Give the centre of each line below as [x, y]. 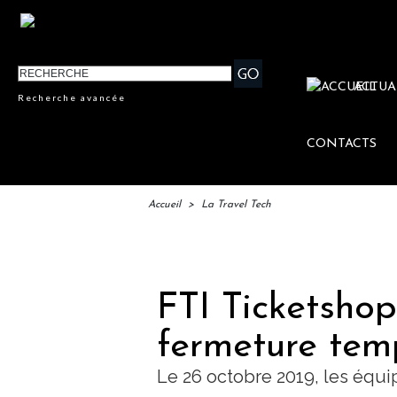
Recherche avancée [72, 98]
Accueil [164, 205]
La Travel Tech [236, 205]
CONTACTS [342, 144]
